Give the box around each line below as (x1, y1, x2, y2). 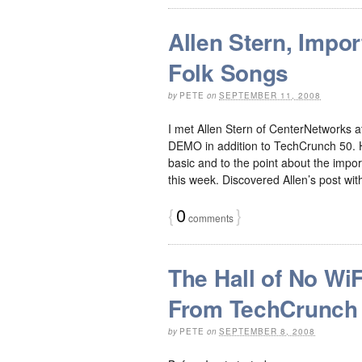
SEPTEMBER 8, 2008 (219, 325, 315, 337)
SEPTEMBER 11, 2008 (219, 89, 321, 101)
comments (186, 210, 234, 225)
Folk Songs (168, 55, 289, 89)
